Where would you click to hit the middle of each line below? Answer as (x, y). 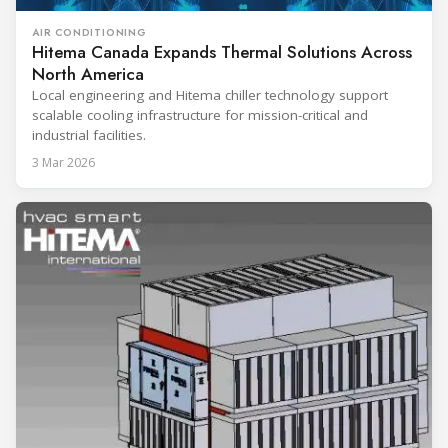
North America (88, 73)
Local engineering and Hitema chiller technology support (210, 94)
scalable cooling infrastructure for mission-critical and (200, 114)
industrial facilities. (89, 134)
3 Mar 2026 (63, 162)
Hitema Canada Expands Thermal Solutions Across (222, 51)
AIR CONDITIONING (89, 32)
